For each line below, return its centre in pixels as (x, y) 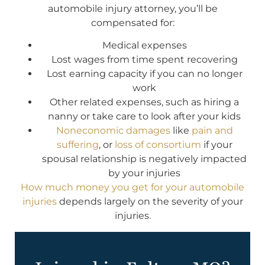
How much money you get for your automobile (132, 188)
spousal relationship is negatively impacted (144, 159)
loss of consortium (158, 145)
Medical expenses (144, 46)
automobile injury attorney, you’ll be (132, 9)
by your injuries (144, 173)
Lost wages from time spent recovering (144, 60)
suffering (77, 145)
